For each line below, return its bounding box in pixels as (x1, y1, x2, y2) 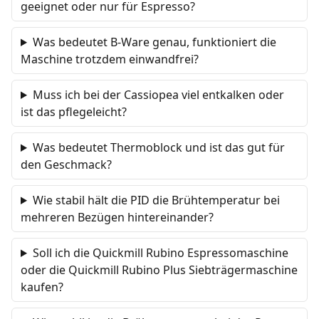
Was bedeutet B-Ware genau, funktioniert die (32, 34, 276, 50)
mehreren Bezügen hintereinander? (21, 209, 214, 225)
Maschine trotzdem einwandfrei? (21, 51, 199, 67)
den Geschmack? (21, 157, 112, 172)
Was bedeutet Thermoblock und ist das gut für (32, 140, 285, 155)
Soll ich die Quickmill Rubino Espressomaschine (32, 245, 288, 261)
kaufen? (21, 279, 63, 295)
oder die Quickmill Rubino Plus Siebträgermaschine (21, 262, 298, 278)
